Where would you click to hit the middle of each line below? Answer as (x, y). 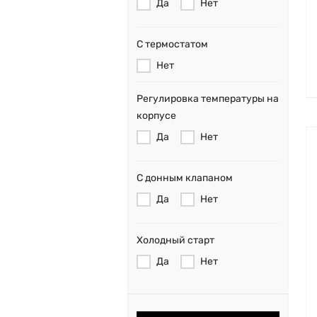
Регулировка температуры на (208, 99)
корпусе (156, 116)
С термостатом (172, 45)
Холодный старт (175, 241)
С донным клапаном (185, 178)
